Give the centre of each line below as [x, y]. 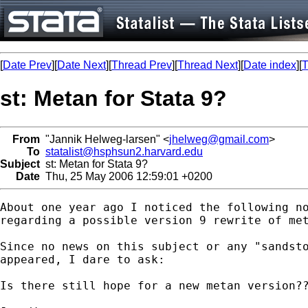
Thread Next [208, 65]
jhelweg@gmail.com [219, 139]
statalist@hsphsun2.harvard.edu [124, 151]
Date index [270, 65]
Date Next [81, 65]
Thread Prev [142, 65]
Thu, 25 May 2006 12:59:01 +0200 [126, 176]
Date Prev [27, 65]
